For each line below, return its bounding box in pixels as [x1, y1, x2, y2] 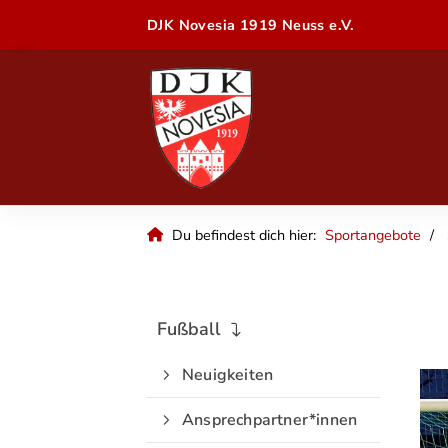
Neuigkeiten [182, 364, 274, 386]
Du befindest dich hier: [172, 225, 316, 245]
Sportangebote [325, 225, 421, 245]
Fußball [157, 317, 221, 341]
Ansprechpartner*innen [182, 409, 358, 431]
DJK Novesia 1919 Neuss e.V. [147, 14, 355, 35]
